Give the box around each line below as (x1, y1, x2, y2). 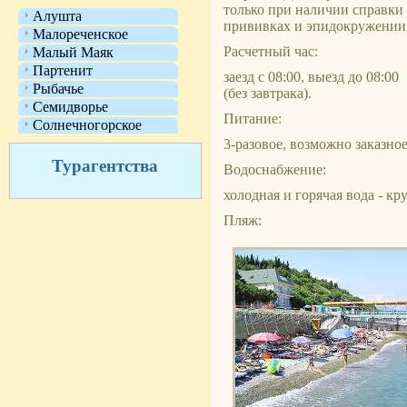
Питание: (223, 111, 282, 126)
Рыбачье (33, 81, 84, 96)
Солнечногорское (33, 117, 142, 133)
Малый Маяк (33, 45, 114, 60)
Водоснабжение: (223, 162, 326, 177)
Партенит (33, 63, 93, 78)
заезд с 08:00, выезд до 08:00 (223, 69, 399, 84)
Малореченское (33, 26, 128, 42)
